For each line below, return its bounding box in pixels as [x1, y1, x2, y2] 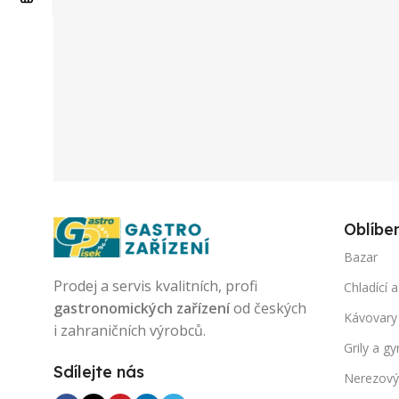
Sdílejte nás [53, 362, 144, 382]
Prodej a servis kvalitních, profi [53, 276, 257, 296]
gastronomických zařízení [53, 298, 230, 318]
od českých [230, 298, 306, 318]
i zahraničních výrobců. [53, 321, 206, 340]
